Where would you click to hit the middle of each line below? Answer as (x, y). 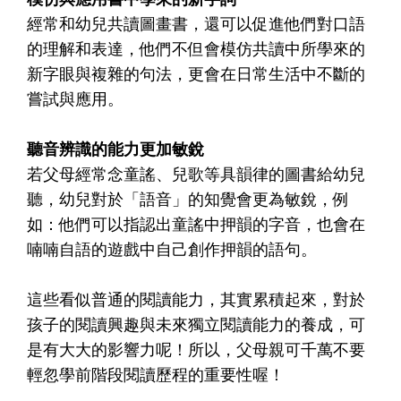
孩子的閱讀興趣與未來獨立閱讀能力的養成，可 (196, 324)
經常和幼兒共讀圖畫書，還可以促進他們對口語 (196, 23)
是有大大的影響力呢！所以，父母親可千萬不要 (196, 349)
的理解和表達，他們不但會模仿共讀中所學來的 (196, 48)
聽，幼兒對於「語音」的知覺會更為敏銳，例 (188, 198)
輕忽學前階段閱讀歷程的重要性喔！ (156, 374)
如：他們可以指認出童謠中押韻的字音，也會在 (196, 223)
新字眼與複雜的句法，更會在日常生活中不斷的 (196, 73)
